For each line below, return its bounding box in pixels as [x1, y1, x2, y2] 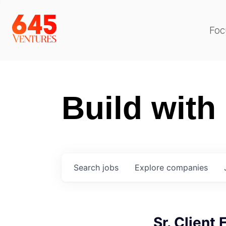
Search [74, 162, 102, 173]
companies [166, 162, 208, 173]
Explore [135, 162, 166, 173]
